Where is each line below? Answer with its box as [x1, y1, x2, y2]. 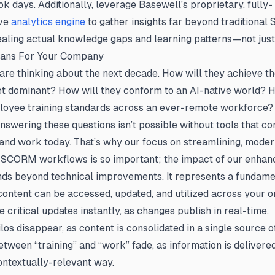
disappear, [17, 222, 64, 234]
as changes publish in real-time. [124, 205, 269, 217]
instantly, [80, 205, 124, 217]
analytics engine [11, 16, 85, 28]
